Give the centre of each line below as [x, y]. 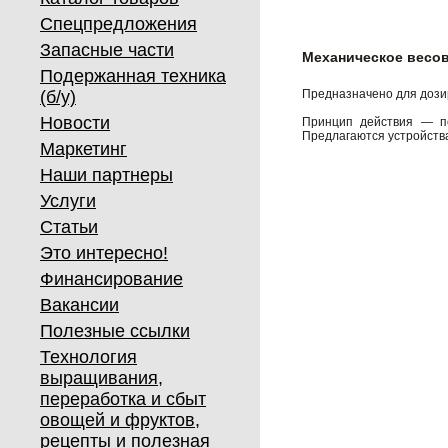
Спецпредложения [118, 24]
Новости [75, 123]
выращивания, [101, 378]
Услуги [68, 201]
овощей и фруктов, [120, 420]
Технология [88, 357]
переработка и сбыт [123, 399]
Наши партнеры [106, 175]
